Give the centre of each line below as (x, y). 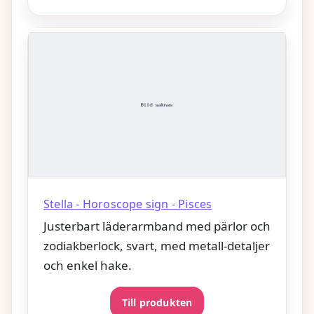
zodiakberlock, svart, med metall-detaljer (157, 245)
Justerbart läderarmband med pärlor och (157, 226)
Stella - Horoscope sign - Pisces (128, 204)
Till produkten (157, 302)
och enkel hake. (88, 265)
